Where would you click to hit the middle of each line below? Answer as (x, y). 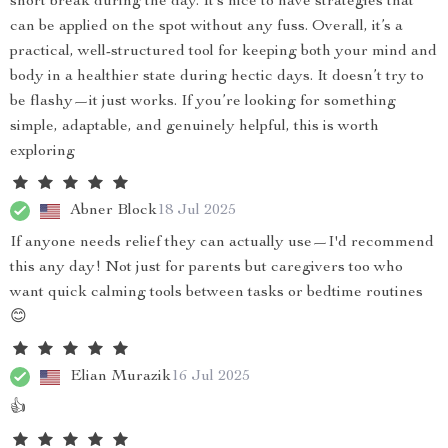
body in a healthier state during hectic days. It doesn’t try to (217, 77)
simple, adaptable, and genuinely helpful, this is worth (194, 127)
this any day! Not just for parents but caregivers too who (206, 268)
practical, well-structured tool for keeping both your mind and (223, 52)
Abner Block (113, 210)
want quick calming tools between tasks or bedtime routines (216, 293)
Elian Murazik (120, 376)
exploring (42, 152)
